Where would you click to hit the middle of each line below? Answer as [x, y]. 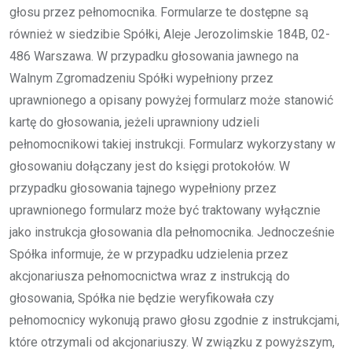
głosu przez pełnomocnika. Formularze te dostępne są [159, 12]
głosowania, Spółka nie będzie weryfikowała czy [142, 298]
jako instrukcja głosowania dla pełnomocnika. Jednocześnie [172, 232]
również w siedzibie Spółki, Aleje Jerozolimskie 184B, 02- [170, 34]
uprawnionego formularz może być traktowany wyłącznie [165, 210]
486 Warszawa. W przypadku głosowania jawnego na [154, 56]
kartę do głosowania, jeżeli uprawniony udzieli [134, 122]
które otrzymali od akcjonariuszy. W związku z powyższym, [172, 342]
